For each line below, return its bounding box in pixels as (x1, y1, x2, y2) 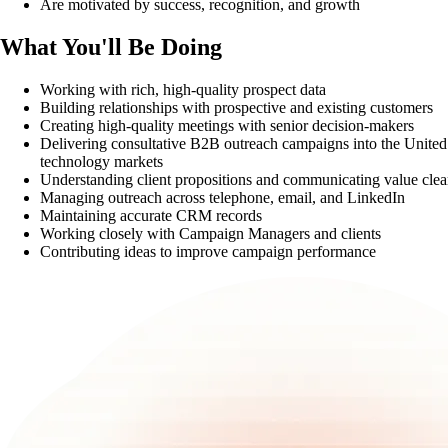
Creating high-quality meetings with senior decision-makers (40, 116, 414, 134)
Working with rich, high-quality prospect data (40, 80, 326, 98)
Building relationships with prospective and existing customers (40, 98, 433, 116)
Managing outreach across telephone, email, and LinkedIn (40, 188, 405, 206)
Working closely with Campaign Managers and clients (40, 224, 381, 242)
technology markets (40, 152, 163, 170)
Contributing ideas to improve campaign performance (40, 242, 376, 260)
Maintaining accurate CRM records (40, 206, 262, 224)
